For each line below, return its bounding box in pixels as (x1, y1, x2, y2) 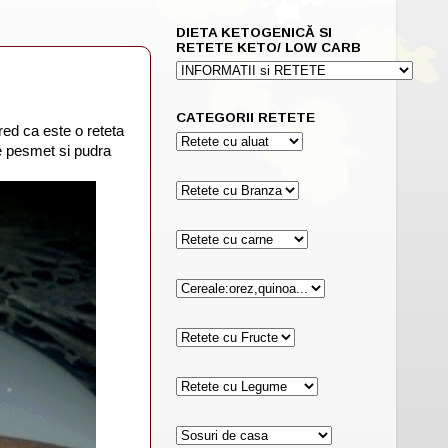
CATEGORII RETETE (176, 110, 315, 126)
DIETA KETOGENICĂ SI (176, 24, 332, 40)
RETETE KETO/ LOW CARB (176, 39, 361, 55)
